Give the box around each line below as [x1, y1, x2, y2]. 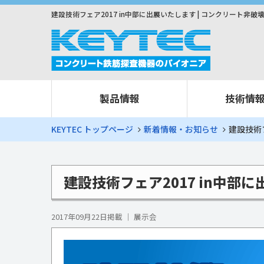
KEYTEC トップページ [51, 123, 133, 135]
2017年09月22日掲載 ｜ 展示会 [51, 211, 157, 222]
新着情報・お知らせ [144, 123, 218, 135]
